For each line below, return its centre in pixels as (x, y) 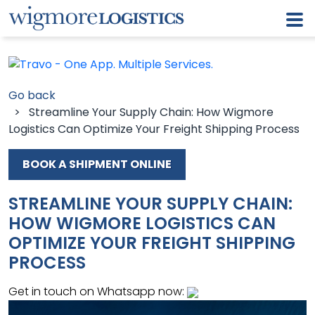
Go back (32, 95)
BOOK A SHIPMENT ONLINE (97, 164)
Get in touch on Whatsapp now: (96, 291)
